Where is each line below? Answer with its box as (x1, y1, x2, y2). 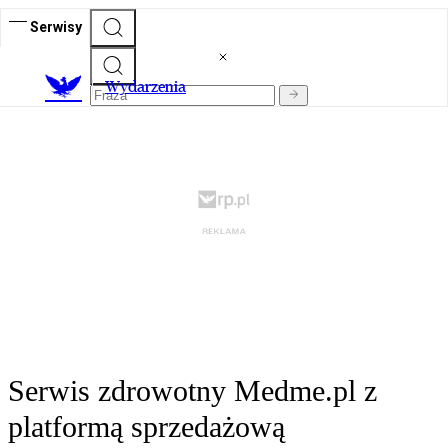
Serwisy (30, 18, 82, 35)
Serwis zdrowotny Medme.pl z (8, 374, 377, 408)
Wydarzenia (105, 77, 186, 97)
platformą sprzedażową (8, 410, 285, 444)
